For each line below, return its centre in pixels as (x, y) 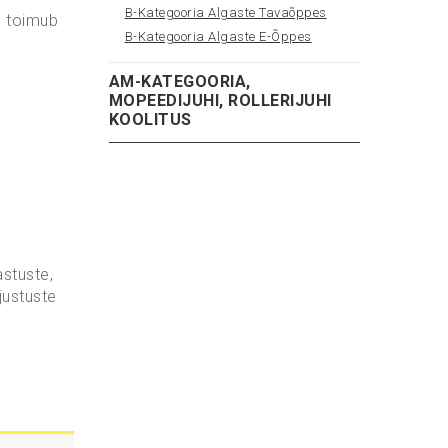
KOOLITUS (150, 119)
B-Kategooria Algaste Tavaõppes (225, 12)
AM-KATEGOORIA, (179, 81)
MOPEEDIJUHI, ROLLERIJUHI (220, 100)
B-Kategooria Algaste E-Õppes (218, 36)
